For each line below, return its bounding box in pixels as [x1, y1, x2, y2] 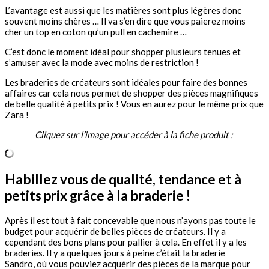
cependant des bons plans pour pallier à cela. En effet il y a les [5, 236, 247, 247]
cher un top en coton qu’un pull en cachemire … [5, 26, 187, 38]
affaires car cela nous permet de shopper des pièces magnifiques [5, 88, 258, 99]
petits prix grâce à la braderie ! [5, 187, 190, 204]
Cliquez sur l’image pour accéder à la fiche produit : [34, 129, 235, 141]
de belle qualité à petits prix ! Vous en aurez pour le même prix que [5, 98, 264, 110]
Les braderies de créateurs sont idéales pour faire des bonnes [5, 77, 247, 88]
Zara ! [5, 109, 29, 121]
